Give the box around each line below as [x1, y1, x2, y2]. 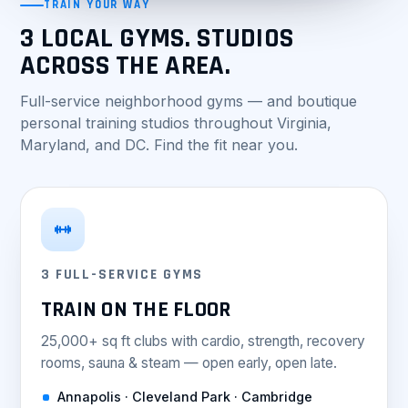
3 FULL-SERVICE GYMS [41, 266, 204, 283]
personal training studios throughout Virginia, [20, 114, 331, 132]
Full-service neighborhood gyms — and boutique [20, 92, 357, 110]
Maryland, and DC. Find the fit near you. [20, 136, 298, 154]
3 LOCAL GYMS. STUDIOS [20, 21, 294, 56]
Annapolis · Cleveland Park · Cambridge [57, 389, 312, 404]
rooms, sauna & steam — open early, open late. [41, 354, 337, 372]
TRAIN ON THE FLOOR [41, 296, 231, 323]
